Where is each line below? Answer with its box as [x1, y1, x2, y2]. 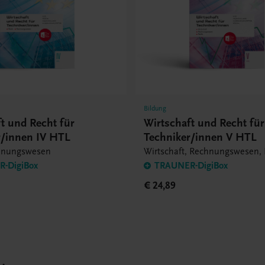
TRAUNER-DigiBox [154, 160, 228, 172]
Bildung [144, 104, 167, 113]
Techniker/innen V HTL [144, 130, 257, 144]
